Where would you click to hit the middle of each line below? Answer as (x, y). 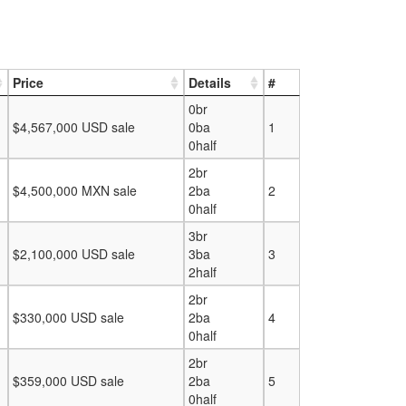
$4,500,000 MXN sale (75, 190)
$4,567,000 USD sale (74, 127)
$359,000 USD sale (68, 381)
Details (210, 82)
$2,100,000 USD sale (74, 254)
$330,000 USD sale (68, 317)
